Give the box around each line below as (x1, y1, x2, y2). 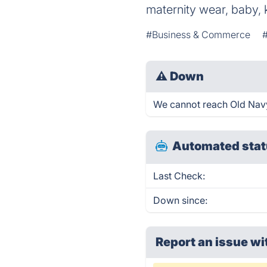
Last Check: (153, 170, 206, 182)
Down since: (153, 194, 208, 206)
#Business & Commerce (146, 29, 251, 41)
